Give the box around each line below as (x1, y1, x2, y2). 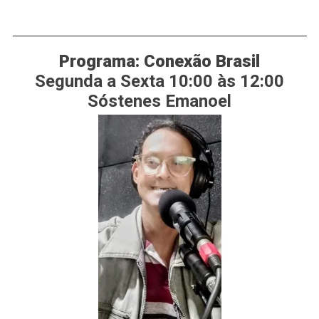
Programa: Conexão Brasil (59, 51, 260, 72)
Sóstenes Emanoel (88, 91, 231, 112)
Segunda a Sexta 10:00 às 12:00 (35, 71, 284, 92)
